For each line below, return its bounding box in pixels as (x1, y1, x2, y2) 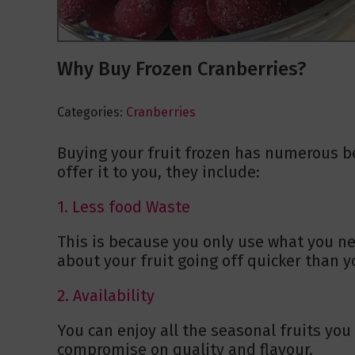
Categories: (57, 105, 123, 120)
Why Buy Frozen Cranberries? (57, 58, 307, 81)
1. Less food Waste (57, 197, 190, 217)
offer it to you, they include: (57, 162, 260, 182)
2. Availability (57, 286, 155, 306)
